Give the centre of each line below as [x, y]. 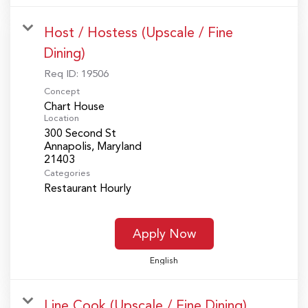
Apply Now [164, 234]
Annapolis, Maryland [93, 146]
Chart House [74, 107]
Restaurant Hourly [88, 188]
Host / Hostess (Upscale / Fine [139, 33]
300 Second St [80, 133]
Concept [62, 91]
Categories [67, 173]
